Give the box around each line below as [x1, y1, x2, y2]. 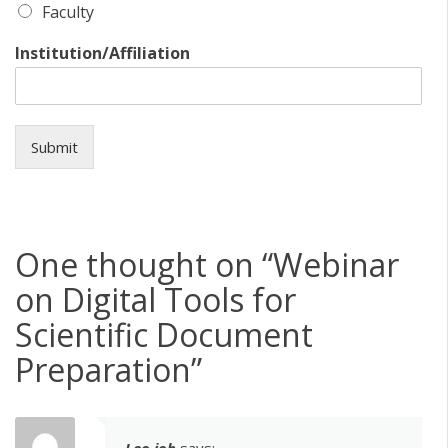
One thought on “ [15, 242, 273, 286]
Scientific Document [15, 312, 313, 356]
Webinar [273, 242, 399, 286]
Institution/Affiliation [15, 42, 190, 65]
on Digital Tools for [15, 277, 296, 321]
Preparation [15, 347, 191, 391]
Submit [31, 137, 78, 158]
